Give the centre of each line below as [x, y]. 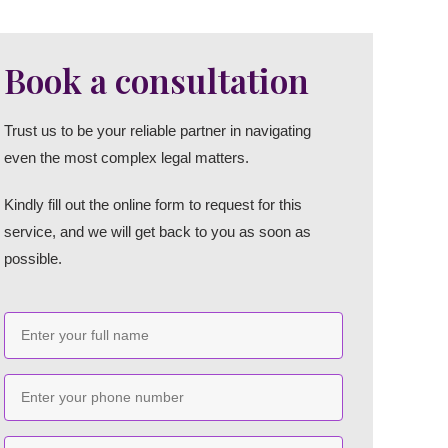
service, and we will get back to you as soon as [158, 231]
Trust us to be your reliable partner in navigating [158, 130]
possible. [33, 258]
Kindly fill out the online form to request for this [153, 204]
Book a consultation [157, 80]
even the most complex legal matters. [129, 157]
